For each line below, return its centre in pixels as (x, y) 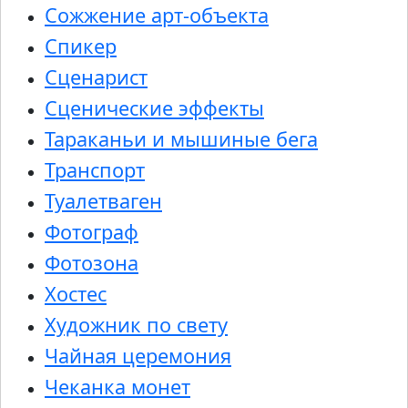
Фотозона (92, 263)
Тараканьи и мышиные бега (181, 139)
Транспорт (95, 170)
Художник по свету (136, 325)
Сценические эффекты (154, 108)
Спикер (81, 46)
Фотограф (92, 232)
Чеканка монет (117, 387)
